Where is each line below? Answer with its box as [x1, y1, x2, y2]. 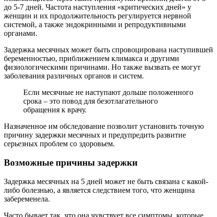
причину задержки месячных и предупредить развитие [4, 131, 186, 139]
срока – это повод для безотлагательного [23, 97, 158, 106]
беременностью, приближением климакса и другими [4, 54, 179, 63]
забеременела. [4, 194, 50, 203]
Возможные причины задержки [4, 157, 138, 168]
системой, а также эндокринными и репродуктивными [4, 20, 186, 29]
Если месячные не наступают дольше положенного [23, 88, 193, 97]
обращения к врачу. [23, 106, 87, 114]
